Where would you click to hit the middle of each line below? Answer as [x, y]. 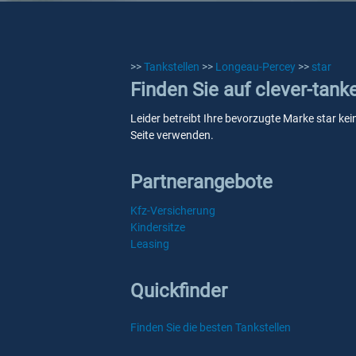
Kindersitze [158, 227]
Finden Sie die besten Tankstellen [211, 327]
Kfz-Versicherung [173, 211]
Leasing [150, 244]
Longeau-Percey [255, 67]
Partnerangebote [201, 182]
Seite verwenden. [172, 135]
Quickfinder [179, 291]
